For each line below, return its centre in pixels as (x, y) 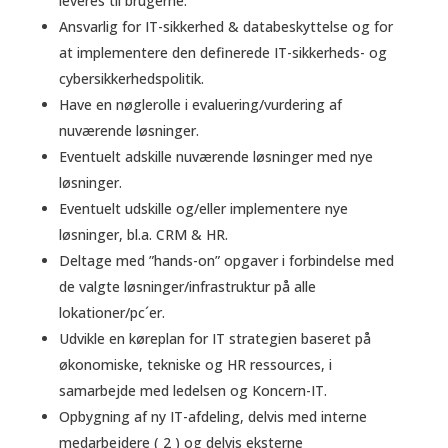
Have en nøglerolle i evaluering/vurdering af (200, 105)
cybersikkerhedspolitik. (131, 79)
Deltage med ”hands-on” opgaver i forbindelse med (226, 261)
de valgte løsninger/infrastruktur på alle (187, 287)
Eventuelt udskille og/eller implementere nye (203, 209)
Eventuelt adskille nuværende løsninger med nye (215, 157)
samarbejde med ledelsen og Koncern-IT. (198, 391)
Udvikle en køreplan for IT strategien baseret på (214, 339)
